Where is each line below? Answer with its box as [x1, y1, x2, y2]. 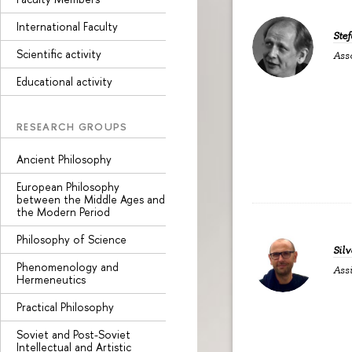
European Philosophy [16, 179, 119, 194]
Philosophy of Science [16, 232, 126, 247]
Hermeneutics [16, 272, 86, 287]
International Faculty [16, 18, 118, 34]
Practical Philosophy [16, 299, 114, 314]
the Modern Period [16, 204, 110, 219]
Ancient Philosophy [16, 152, 112, 167]
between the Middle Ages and [16, 192, 165, 207]
